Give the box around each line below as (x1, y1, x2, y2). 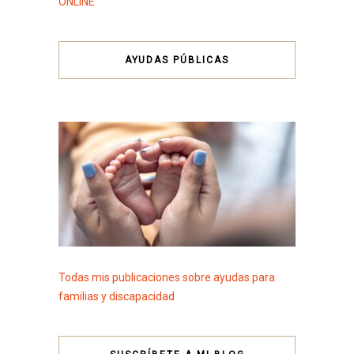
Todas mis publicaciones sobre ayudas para (58, 270, 275, 284)
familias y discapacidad (58, 289, 175, 303)
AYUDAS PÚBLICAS (125, 54, 229, 66)
